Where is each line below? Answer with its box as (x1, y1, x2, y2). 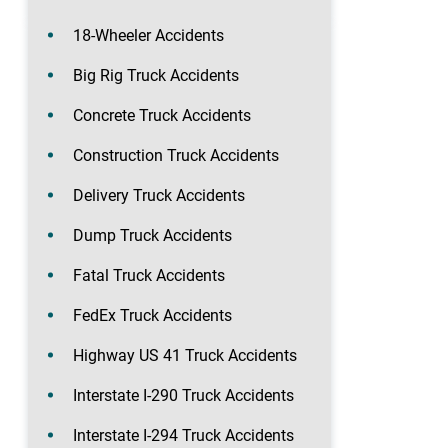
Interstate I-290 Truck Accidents (73, 385, 294, 405)
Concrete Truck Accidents (73, 105, 251, 125)
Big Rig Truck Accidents (73, 65, 239, 85)
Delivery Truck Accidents (73, 185, 245, 205)
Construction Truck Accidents (73, 145, 279, 165)
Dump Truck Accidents (73, 225, 232, 245)
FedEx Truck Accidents (73, 305, 232, 325)
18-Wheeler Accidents (73, 25, 224, 45)
